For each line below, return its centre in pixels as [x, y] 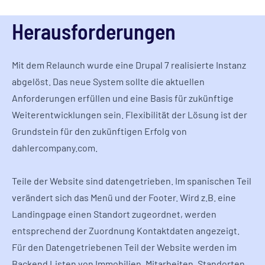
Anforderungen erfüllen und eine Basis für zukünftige [123, 98]
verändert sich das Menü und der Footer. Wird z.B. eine [124, 198]
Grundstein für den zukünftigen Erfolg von [99, 131]
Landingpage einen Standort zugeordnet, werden [114, 214]
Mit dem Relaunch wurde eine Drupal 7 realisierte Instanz [129, 65]
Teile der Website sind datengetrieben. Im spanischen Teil [132, 181]
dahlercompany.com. [55, 148]
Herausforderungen [94, 31]
